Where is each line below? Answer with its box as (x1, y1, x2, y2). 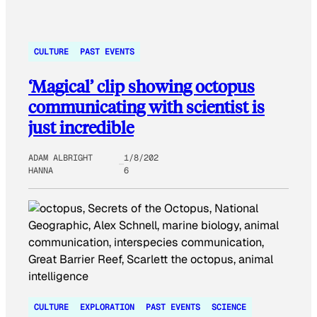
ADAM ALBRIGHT (28, 152, 93, 164)
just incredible (28, 116, 134, 139)
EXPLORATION (80, 301, 134, 313)
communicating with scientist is (28, 96, 265, 118)
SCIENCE (212, 301, 246, 313)
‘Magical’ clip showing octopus (28, 75, 255, 98)
